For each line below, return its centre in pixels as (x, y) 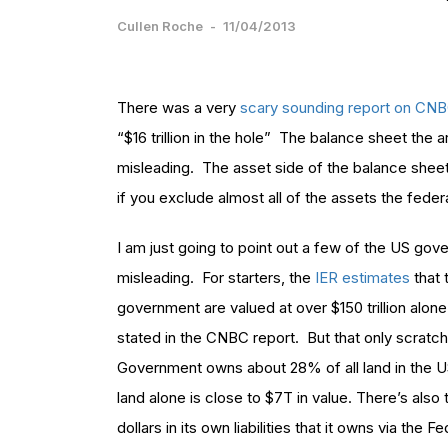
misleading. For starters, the (216, 277)
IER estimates (364, 277)
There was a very (178, 107)
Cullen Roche (160, 25)
